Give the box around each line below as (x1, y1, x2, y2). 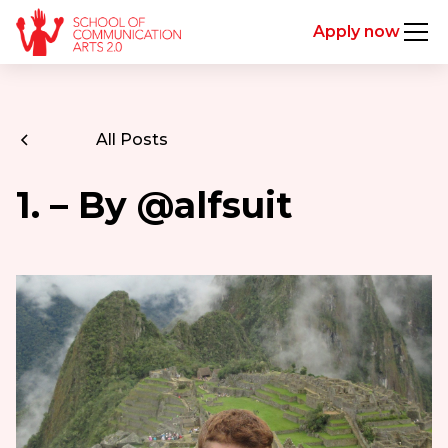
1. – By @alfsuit (15, 183, 292, 227)
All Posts (95, 130, 168, 149)
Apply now (313, 22, 401, 41)
